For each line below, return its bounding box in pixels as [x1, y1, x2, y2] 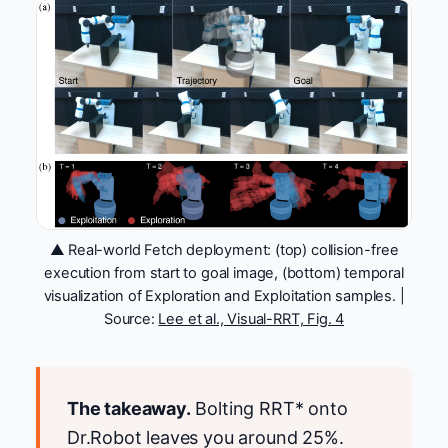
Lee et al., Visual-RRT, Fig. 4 [158, 310, 345, 329]
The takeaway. [67, 398, 191, 420]
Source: [103, 310, 159, 329]
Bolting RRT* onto [190, 398, 348, 420]
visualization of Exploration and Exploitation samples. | [43, 287, 405, 306]
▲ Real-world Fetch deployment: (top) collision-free [49, 241, 399, 260]
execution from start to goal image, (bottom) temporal [44, 264, 404, 283]
